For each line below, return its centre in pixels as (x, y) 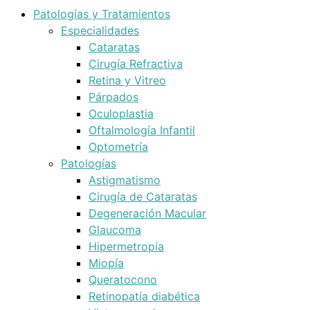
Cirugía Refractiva (136, 64)
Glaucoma (115, 230)
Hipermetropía (126, 246)
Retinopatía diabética (144, 296)
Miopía (106, 263)
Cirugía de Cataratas (143, 197)
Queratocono (123, 280)
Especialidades (100, 30)
